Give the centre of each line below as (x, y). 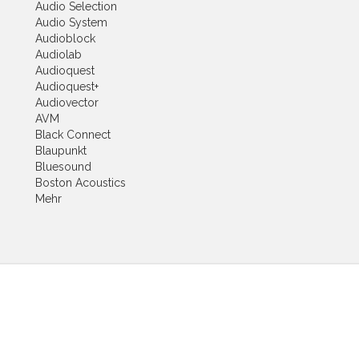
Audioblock (65, 38)
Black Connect (73, 135)
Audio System (71, 22)
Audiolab (58, 54)
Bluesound (63, 167)
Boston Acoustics (81, 183)
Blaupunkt (61, 151)
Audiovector (67, 103)
